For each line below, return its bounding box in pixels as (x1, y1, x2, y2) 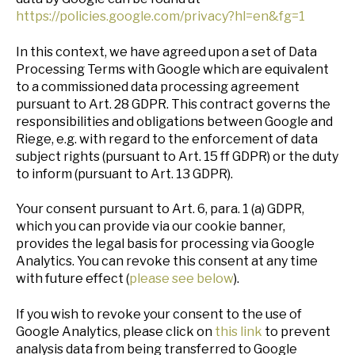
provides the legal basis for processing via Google (16, 236, 315, 252)
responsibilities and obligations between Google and (16, 113, 333, 129)
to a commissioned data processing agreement (16, 78, 300, 94)
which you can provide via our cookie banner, (16, 219, 285, 235)
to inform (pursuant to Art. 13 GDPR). (16, 166, 233, 181)
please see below (129, 271, 234, 287)
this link (215, 323, 262, 339)
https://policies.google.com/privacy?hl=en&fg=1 (16, 9, 305, 25)
